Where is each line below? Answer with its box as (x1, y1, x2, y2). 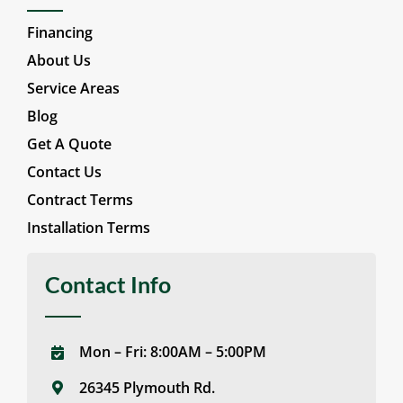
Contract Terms (26, 190, 133, 210)
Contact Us (26, 162, 102, 183)
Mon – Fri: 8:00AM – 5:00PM (79, 342, 267, 363)
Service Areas (26, 78, 120, 99)
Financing (26, 22, 93, 43)
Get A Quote (26, 134, 112, 155)
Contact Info (44, 271, 171, 299)
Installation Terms (26, 218, 150, 238)
